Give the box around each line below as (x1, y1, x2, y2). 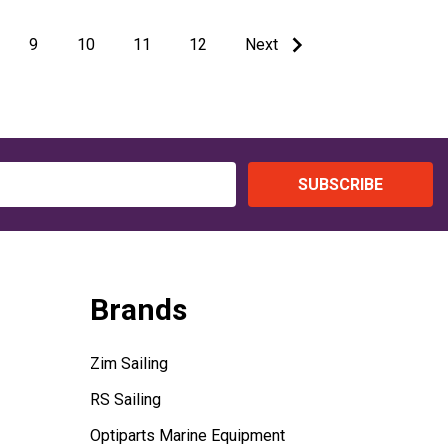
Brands (89, 292, 187, 328)
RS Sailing (89, 390, 161, 410)
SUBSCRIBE (297, 174, 383, 194)
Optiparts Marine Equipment (89, 426, 285, 446)
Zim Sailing (89, 354, 168, 374)
